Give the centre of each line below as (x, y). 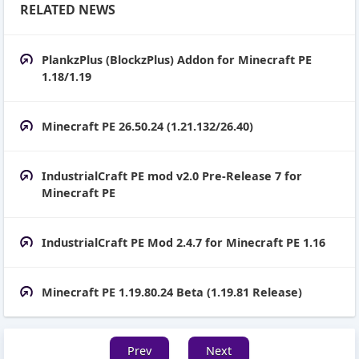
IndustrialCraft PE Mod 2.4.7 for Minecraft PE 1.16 (184, 243)
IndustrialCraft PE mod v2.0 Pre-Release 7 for (172, 176)
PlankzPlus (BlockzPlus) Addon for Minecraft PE (177, 60)
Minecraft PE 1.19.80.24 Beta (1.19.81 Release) (172, 292)
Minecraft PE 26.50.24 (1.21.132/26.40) (147, 127)
